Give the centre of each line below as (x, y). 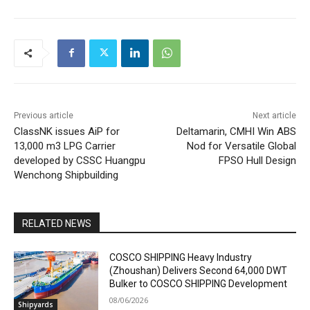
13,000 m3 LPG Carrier (65, 146)
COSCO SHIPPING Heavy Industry (181, 257)
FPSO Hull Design (257, 160)
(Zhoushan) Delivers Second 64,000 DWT (199, 270)
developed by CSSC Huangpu (80, 160)
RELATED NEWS (57, 223)
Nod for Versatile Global (241, 146)
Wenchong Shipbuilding (66, 175)
